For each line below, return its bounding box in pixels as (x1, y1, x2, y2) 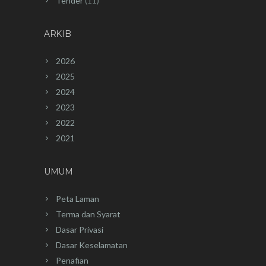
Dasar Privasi (56, 224, 103, 235)
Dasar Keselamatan (56, 240, 128, 251)
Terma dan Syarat (56, 209, 121, 220)
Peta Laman (56, 194, 99, 204)
